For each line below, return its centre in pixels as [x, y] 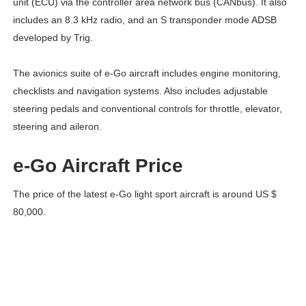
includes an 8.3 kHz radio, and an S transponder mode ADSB [144, 19]
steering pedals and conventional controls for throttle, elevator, [147, 108]
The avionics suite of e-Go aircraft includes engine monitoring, [147, 73]
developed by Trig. [53, 37]
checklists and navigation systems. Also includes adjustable [140, 91]
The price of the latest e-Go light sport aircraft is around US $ [144, 194]
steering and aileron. [57, 126]
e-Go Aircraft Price [98, 165]
